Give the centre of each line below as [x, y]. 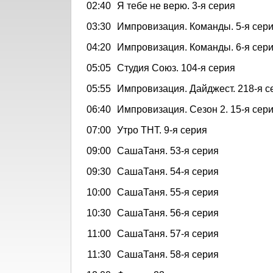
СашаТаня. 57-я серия [168, 233]
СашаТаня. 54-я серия [168, 171]
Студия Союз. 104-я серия [176, 68]
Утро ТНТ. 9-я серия [162, 130]
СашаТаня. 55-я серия [168, 192]
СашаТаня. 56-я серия [168, 213]
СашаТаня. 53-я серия [168, 151]
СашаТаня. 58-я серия [168, 254]
